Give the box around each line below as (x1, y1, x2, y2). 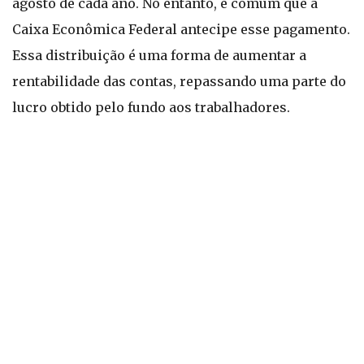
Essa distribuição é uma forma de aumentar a (12, 47, 306, 63)
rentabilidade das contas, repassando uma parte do (12, 73, 346, 89)
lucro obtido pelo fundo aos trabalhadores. (12, 99, 290, 115)
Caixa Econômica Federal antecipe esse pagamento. (12, 21, 350, 37)
